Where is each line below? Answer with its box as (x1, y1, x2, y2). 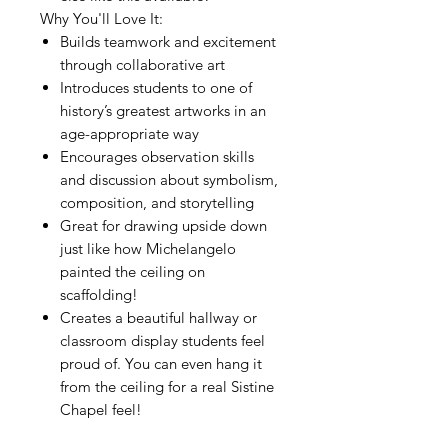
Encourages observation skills (60, 147, 254, 166)
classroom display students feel (60, 331, 265, 350)
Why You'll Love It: (40, 9, 163, 28)
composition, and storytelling (60, 193, 254, 212)
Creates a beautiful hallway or (60, 308, 257, 327)
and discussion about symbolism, (60, 170, 278, 189)
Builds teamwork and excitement (60, 32, 276, 51)
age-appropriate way (60, 124, 199, 143)
